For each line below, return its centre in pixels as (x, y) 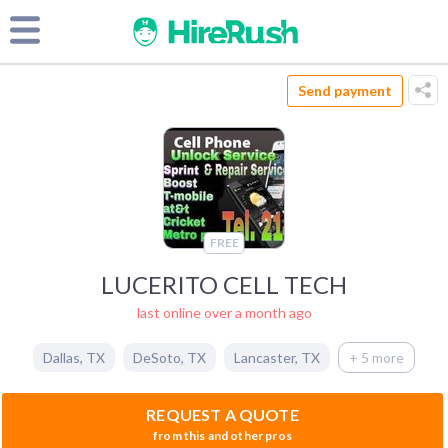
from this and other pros (222, 435)
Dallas (61, 357)
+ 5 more (376, 357)
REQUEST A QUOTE (222, 414)
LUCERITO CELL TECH (224, 284)
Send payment (345, 90)
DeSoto (157, 357)
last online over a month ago (224, 312)
